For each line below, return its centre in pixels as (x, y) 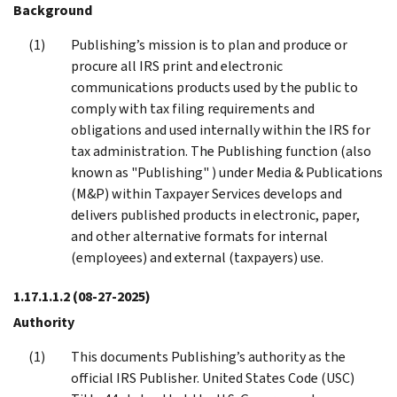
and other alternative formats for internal (199, 236)
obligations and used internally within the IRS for (221, 129)
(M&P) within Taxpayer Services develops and (206, 193)
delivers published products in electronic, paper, (215, 214)
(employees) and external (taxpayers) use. (197, 257)
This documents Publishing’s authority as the (208, 356)
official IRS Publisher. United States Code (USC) (213, 378)
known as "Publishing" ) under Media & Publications (227, 172)
